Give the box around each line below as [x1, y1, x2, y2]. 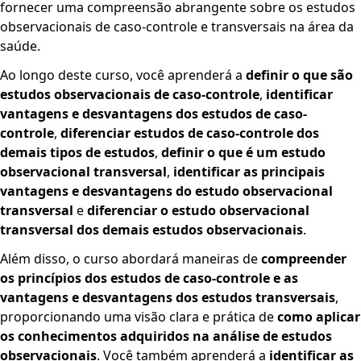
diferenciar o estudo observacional [87, 201, 309, 220]
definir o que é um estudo [161, 143, 326, 162]
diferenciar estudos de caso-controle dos [60, 124, 319, 143]
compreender [261, 250, 346, 268]
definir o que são [246, 66, 353, 85]
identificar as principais [173, 163, 325, 181]
